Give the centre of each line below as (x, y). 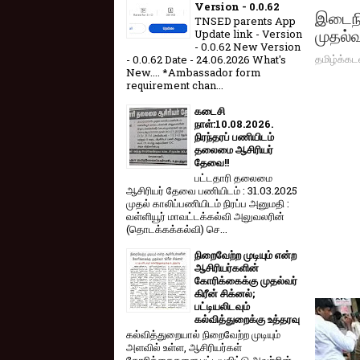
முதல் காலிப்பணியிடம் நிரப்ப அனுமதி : (208, 203)
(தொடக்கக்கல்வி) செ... (177, 229)
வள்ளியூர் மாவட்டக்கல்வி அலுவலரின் (205, 216)
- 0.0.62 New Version (247, 47)
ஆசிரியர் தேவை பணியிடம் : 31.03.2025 (212, 190)
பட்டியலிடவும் (222, 306)
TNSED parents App (245, 21)
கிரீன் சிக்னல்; (225, 293)
